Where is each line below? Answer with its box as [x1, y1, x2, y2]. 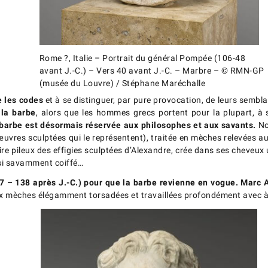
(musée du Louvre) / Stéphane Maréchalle [39, 78, 205, 89]
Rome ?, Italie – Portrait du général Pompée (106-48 [39, 53, 245, 63]
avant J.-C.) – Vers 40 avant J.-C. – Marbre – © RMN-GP [39, 66, 264, 76]
